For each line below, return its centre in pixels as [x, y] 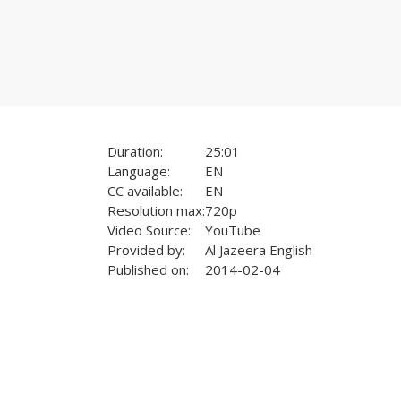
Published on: [148, 270]
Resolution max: [156, 211]
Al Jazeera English [258, 250]
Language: [138, 171]
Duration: [135, 152]
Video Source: [149, 230]
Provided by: [146, 250]
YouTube [232, 230]
